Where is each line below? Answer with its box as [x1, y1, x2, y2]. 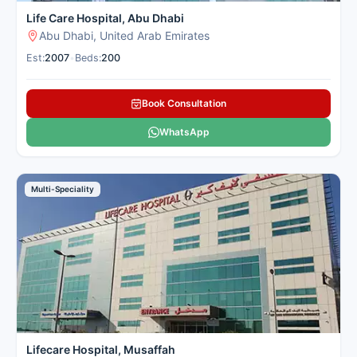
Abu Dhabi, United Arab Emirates [39, 29, 210, 43]
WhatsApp [159, 126, 210, 139]
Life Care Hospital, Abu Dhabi [26, 11, 184, 25]
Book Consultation [142, 97, 226, 110]
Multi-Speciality [31, 184, 94, 194]
